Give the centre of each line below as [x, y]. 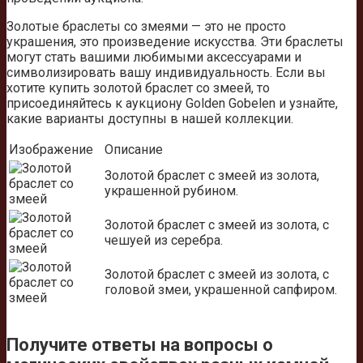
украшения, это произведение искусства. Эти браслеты [175, 41]
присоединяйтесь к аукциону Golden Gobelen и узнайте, [172, 103]
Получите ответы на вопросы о [140, 344]
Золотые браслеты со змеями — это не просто [146, 26]
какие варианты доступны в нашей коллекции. [150, 118]
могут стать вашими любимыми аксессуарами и [154, 57]
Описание [134, 149]
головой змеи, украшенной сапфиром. [221, 289]
